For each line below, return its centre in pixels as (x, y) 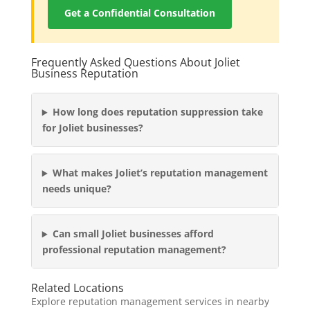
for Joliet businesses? (92, 128)
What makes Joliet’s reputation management (160, 173)
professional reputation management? (134, 250)
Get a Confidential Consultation (139, 13)
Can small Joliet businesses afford (133, 234)
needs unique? (76, 189)
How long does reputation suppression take (157, 112)
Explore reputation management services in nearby (150, 302)
